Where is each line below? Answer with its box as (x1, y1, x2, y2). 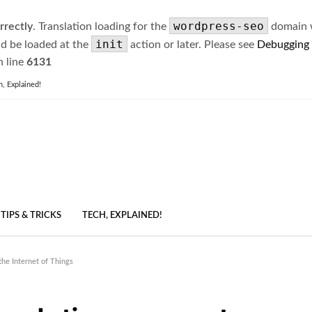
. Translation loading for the (33, 21, 169, 32)
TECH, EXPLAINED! (82, 211, 162, 221)
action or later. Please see (127, 39, 257, 50)
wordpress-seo (173, 19, 264, 33)
